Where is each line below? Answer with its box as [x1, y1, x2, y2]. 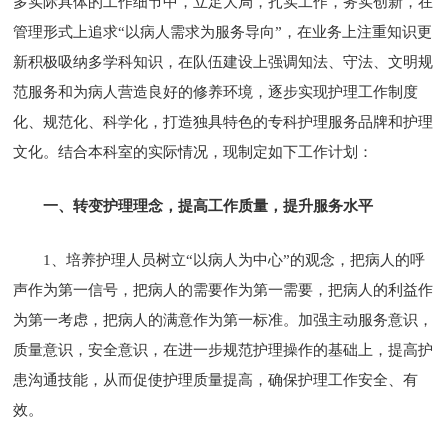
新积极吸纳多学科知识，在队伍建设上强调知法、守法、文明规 [13, 53, 434, 70]
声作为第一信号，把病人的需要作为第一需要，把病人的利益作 [13, 281, 434, 298]
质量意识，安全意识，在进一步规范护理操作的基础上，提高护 [13, 341, 434, 358]
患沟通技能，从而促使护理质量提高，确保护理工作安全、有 [13, 371, 419, 388]
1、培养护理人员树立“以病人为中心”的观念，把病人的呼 [43, 251, 426, 268]
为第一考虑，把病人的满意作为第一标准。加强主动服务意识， [13, 311, 434, 328]
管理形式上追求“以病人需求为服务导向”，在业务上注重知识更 [13, 23, 433, 40]
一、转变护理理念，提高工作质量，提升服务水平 [43, 197, 374, 214]
